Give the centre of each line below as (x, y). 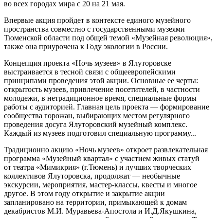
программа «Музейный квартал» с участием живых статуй (102, 159)
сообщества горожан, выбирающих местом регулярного (97, 116)
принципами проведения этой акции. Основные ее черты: (101, 81)
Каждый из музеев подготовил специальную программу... (100, 133)
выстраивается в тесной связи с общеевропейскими (90, 72)
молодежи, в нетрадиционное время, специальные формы (100, 98)
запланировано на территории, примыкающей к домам (95, 202)
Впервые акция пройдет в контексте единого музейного (97, 20)
